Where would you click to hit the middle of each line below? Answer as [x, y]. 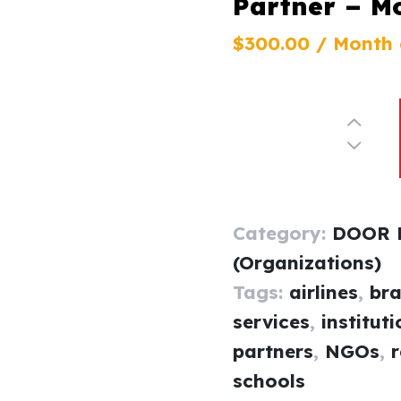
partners [273, 351]
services [272, 322]
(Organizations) [307, 263]
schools [269, 381]
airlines [324, 292]
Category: [283, 233]
